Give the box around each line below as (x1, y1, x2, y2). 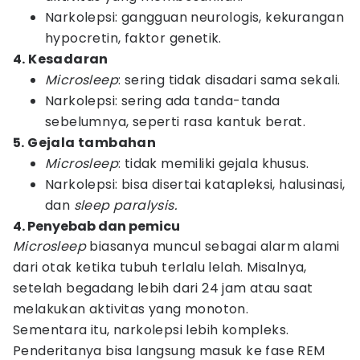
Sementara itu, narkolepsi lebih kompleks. (13, 321, 289, 339)
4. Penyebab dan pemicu (13, 217, 180, 235)
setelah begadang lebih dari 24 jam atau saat (13, 279, 313, 297)
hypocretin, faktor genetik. (45, 29, 222, 47)
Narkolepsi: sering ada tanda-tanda (45, 92, 280, 110)
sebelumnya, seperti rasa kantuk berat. (45, 112, 306, 131)
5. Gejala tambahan (13, 133, 157, 152)
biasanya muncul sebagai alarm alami (86, 237, 340, 256)
